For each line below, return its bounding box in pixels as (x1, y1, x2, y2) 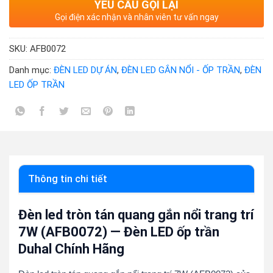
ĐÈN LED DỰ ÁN (54, 65, 117, 76)
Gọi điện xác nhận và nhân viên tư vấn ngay (54, 12, 219, 23)
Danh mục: (9, 65, 54, 76)
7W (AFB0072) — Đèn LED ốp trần (18, 224, 219, 240)
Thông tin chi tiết (27, 173, 107, 185)
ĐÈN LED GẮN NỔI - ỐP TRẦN (121, 65, 240, 76)
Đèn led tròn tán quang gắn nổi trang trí (18, 207, 254, 223)
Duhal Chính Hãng (18, 241, 124, 257)
